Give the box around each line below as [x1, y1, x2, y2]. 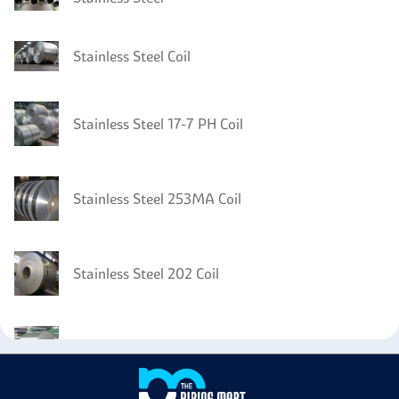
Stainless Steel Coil [73, 47, 191, 66]
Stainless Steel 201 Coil [73, 339, 217, 358]
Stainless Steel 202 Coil [73, 265, 219, 283]
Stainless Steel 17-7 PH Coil [73, 115, 243, 134]
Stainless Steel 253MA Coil [73, 190, 241, 208]
